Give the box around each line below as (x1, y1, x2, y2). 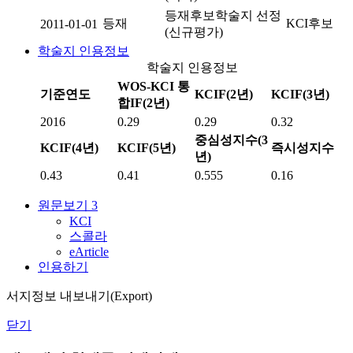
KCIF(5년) (117, 141, 176, 154)
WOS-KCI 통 (117, 80, 190, 93)
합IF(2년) (117, 96, 169, 110)
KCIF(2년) (195, 87, 253, 101)
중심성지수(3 (195, 133, 268, 147)
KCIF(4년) (40, 141, 98, 154)
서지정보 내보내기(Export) (6, 289, 152, 303)
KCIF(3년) (271, 87, 329, 101)
